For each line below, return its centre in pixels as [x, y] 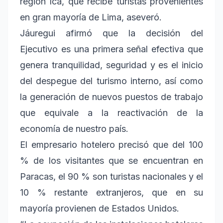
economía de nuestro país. [74, 128]
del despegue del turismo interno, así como [111, 81]
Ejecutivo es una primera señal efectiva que [111, 49]
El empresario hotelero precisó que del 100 [111, 144]
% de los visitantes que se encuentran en [111, 160]
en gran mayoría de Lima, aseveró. [91, 17]
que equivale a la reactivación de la [111, 112]
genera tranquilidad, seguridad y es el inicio [111, 65]
